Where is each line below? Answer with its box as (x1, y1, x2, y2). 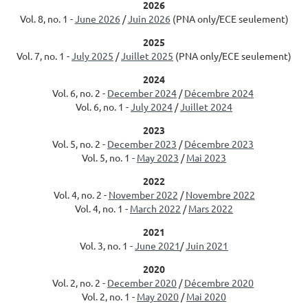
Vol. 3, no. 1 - (80, 239, 135, 252)
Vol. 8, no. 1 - (19, 12, 75, 25)
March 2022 (130, 202, 181, 214)
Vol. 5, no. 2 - (52, 137, 107, 150)
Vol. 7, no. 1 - (16, 49, 71, 62)
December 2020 (107, 276, 177, 289)
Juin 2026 (127, 12, 170, 25)
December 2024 (107, 87, 177, 99)
